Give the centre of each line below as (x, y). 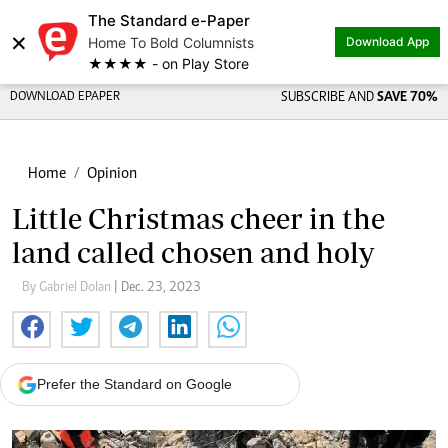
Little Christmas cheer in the (198, 218)
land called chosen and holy (193, 252)
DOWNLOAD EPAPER (65, 97)
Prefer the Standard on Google (134, 384)
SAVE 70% (407, 98)
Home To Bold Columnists (171, 42)
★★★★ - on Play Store (168, 63)
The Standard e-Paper (169, 20)
